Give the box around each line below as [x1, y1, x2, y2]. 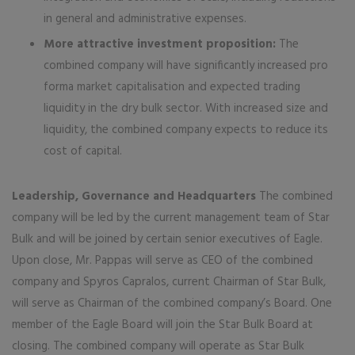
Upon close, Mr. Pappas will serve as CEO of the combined [12, 251, 313, 270]
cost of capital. [44, 142, 122, 161]
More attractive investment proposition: [44, 35, 276, 54]
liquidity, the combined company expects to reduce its [44, 120, 328, 139]
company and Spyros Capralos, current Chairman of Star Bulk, [12, 273, 326, 292]
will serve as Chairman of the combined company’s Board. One [12, 294, 332, 313]
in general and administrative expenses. [44, 10, 246, 29]
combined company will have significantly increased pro [44, 56, 328, 75]
